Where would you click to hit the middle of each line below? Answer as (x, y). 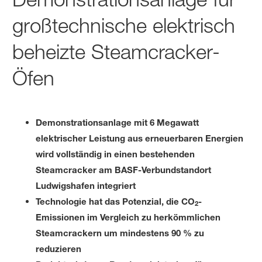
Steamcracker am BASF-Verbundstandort (124, 169)
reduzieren (59, 248)
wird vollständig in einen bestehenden (116, 154)
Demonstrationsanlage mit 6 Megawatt (118, 122)
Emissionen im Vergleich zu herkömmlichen (128, 217)
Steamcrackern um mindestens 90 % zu (120, 232)
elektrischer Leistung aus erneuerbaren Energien (140, 138)
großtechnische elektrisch (124, 25)
